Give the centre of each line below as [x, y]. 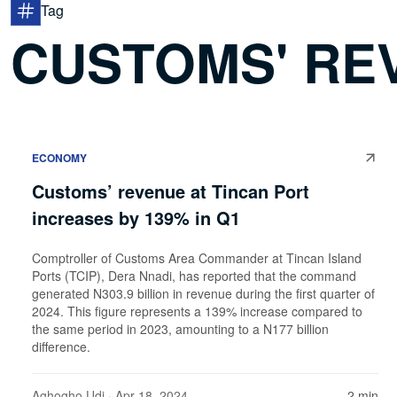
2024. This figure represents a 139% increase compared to [197, 311]
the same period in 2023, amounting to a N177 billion [180, 328]
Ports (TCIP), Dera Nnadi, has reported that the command [194, 275]
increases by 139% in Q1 [136, 217]
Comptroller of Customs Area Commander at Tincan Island [197, 257]
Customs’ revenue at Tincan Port [171, 191]
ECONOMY [59, 157]
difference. [61, 346]
